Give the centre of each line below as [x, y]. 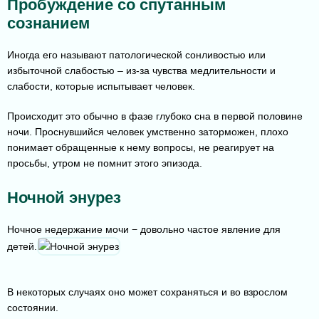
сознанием [48, 23]
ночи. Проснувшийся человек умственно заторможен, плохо [148, 132]
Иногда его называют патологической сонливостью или [136, 55]
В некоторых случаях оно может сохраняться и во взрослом [147, 292]
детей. [22, 247]
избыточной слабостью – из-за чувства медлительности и [141, 71]
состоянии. [33, 308]
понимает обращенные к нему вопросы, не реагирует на [141, 148]
